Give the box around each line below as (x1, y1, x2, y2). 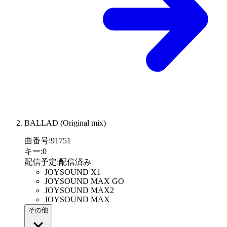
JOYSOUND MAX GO (45, 177, 124, 186)
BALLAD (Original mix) (24, 119, 106, 128)
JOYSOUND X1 (45, 168, 101, 177)
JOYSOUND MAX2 (45, 186, 114, 195)
